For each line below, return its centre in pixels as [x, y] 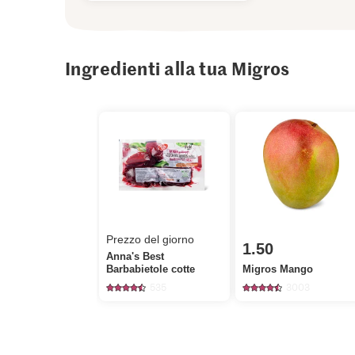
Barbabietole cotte [151, 269]
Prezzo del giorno [151, 239]
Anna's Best [136, 256]
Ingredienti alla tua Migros [177, 68]
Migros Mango [278, 269]
